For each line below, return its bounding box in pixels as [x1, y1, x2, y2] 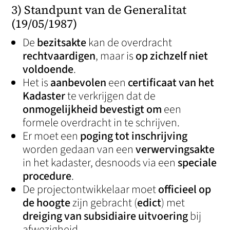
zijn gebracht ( [70, 195, 138, 211]
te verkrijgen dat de [65, 88, 156, 104]
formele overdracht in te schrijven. [23, 114, 180, 131]
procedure [23, 168, 72, 184]
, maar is [95, 48, 136, 64]
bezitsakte [37, 34, 87, 51]
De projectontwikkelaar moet [23, 181, 159, 198]
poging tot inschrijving [80, 128, 188, 144]
